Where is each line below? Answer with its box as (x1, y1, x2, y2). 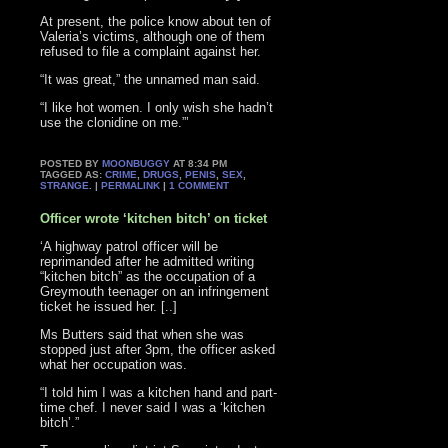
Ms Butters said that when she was (40, 326, 245, 342)
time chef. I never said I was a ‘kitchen (40, 399, 266, 415)
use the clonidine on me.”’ (40, 115, 190, 131)
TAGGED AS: (40, 169, 106, 181)
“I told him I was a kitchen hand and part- (40, 384, 278, 400)
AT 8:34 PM (170, 158, 228, 170)
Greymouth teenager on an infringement (40, 283, 270, 299)
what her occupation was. (40, 356, 188, 372)
